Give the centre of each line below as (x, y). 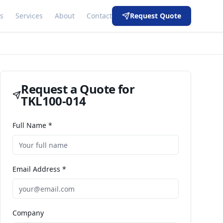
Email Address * (39, 169)
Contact (99, 16)
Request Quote (156, 16)
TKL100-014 (54, 101)
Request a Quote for (78, 89)
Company (28, 213)
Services (29, 16)
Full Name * (32, 125)
